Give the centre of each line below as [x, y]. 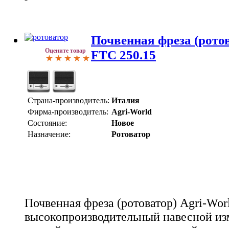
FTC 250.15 [123, 55]
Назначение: [49, 134]
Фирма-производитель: [68, 112]
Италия [125, 101]
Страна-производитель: [68, 101]
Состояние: [47, 123]
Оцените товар [65, 51]
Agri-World [132, 112]
